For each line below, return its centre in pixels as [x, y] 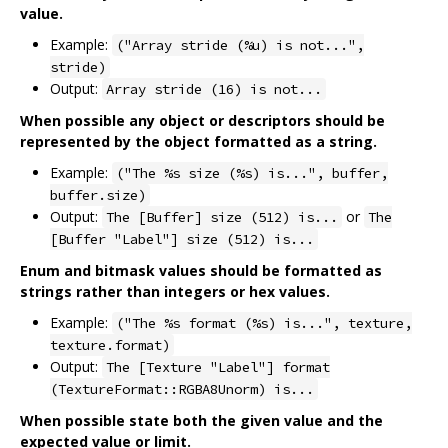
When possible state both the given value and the [201, 420]
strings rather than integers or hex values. [175, 291]
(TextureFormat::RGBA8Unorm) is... [182, 388]
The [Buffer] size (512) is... [222, 216]
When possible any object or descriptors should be [202, 120]
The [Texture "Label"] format [218, 366]
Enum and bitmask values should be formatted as [201, 270]
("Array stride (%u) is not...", [240, 44]
